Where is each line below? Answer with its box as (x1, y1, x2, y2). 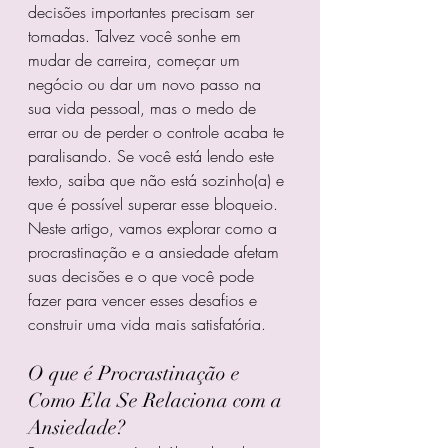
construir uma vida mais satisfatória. (28, 313, 266, 336)
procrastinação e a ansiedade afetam (28, 241, 284, 264)
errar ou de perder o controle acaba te (28, 121, 289, 144)
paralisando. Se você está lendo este (28, 145, 279, 168)
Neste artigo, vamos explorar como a (28, 217, 282, 240)
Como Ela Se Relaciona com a (28, 388, 287, 414)
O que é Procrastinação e (28, 361, 245, 387)
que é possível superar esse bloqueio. (28, 193, 278, 216)
